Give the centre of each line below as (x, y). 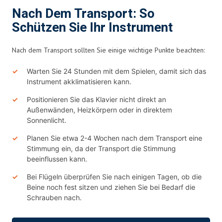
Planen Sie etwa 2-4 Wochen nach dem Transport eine (114, 138)
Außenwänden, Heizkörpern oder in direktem (99, 110)
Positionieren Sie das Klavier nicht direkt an (96, 99)
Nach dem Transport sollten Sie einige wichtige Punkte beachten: (108, 50)
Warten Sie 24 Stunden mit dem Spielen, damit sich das (116, 71)
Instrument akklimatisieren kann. (79, 81)
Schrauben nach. (54, 197)
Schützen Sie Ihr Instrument (92, 28)
